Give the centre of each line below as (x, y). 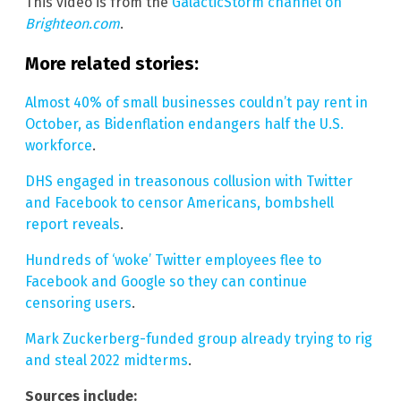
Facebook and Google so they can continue (166, 281)
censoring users (78, 303)
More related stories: (112, 63)
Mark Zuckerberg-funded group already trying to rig (199, 338)
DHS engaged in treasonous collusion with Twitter (189, 181)
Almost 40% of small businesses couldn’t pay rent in (196, 102)
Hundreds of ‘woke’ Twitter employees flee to (173, 260)
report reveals (73, 224)
